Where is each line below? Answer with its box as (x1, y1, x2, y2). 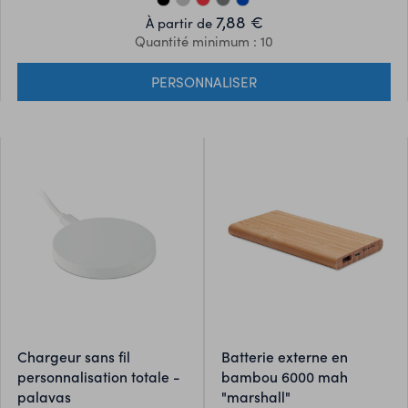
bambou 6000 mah (220, 365, 348, 386)
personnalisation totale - (16, 365, 180, 386)
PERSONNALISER (151, 72, 257, 91)
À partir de (145, 14, 216, 33)
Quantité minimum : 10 (135, 32, 273, 51)
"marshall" (220, 385, 291, 406)
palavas (16, 385, 71, 406)
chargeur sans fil (16, 345, 27, 366)
